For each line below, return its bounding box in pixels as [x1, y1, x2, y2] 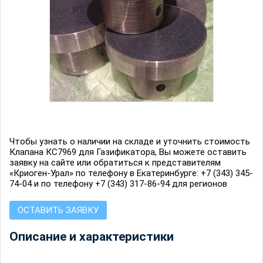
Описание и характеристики [9, 230, 174, 244]
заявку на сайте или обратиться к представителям [9, 157, 221, 168]
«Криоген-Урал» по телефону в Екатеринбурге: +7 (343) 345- [9, 168, 253, 178]
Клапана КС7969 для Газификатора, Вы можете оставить [9, 147, 247, 157]
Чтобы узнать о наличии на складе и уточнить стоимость [9, 136, 250, 147]
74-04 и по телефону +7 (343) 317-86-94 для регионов [9, 178, 227, 189]
